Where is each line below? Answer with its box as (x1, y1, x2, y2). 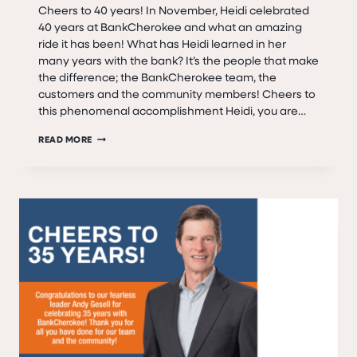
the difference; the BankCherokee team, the (38, 69, 277, 85)
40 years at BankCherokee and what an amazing (38, 19, 302, 35)
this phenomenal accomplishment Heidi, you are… (38, 103, 306, 119)
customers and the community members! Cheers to (38, 86, 316, 102)
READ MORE (38, 133, 93, 146)
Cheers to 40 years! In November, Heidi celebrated (38, 2, 309, 18)
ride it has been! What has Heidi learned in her (38, 36, 286, 52)
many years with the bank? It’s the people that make (38, 53, 319, 69)
